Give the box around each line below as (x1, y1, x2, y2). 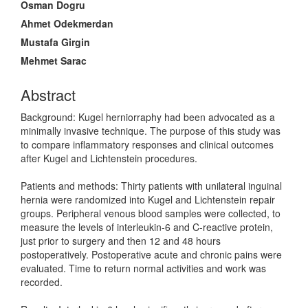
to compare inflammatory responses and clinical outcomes (21, 137, 274, 151)
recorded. (21, 275, 63, 289)
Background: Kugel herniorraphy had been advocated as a (21, 110, 275, 124)
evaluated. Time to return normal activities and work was (21, 261, 266, 275)
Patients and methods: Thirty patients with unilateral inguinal (21, 179, 282, 192)
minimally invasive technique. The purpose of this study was (21, 124, 280, 137)
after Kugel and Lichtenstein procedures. (21, 151, 197, 165)
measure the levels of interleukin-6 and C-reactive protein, (21, 220, 273, 234)
